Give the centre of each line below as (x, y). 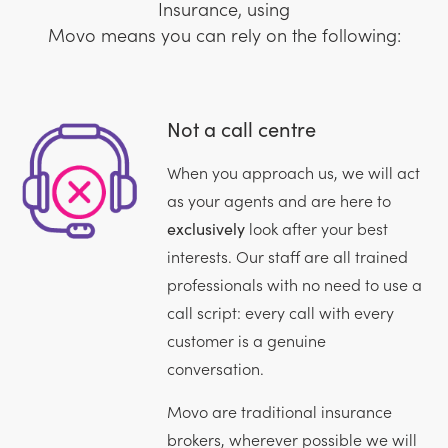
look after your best (316, 227)
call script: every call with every (280, 311)
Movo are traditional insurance (279, 410)
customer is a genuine (246, 339)
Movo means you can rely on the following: (224, 34)
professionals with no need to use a (294, 283)
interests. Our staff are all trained (287, 255)
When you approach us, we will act (293, 171)
